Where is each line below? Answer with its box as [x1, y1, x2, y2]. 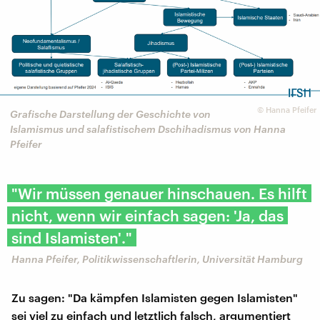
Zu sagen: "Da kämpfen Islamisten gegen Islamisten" [11, 290, 298, 304]
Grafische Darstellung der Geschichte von [10, 108, 211, 121]
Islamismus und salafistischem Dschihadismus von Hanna [10, 123, 286, 136]
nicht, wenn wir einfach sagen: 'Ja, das [11, 206, 284, 224]
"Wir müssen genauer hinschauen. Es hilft [11, 184, 307, 202]
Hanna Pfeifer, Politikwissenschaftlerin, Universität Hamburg [11, 252, 303, 265]
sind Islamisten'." [11, 228, 132, 246]
